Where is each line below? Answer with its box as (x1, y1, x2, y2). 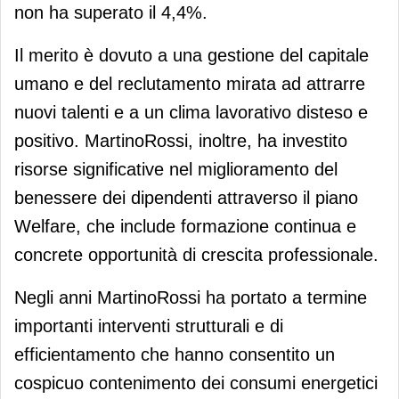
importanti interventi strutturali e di (14, 315, 283, 336)
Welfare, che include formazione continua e (14, 216, 356, 236)
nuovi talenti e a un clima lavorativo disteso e (14, 102, 368, 122)
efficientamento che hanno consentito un (14, 344, 335, 364)
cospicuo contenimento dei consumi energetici (14, 372, 378, 393)
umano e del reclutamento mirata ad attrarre (14, 73, 365, 94)
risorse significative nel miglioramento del (14, 159, 338, 179)
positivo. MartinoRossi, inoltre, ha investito (14, 130, 347, 151)
